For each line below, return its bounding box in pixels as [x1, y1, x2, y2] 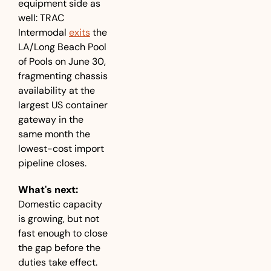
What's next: [18, 183, 78, 196]
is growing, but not [18, 212, 99, 225]
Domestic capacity [18, 198, 102, 211]
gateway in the [18, 113, 83, 126]
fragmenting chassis [18, 70, 108, 82]
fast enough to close [18, 227, 108, 240]
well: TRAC [18, 11, 64, 24]
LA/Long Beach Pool [18, 41, 106, 53]
